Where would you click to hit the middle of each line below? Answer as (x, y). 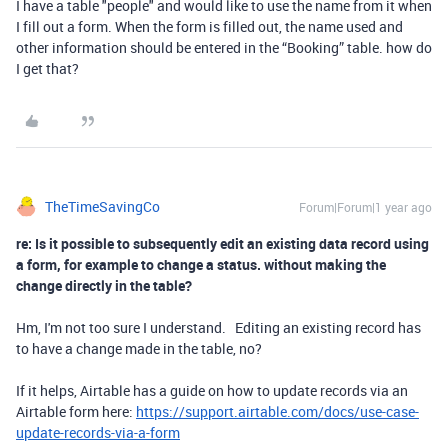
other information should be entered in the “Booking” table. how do (224, 48)
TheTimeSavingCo (102, 207)
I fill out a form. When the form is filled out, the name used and (209, 27)
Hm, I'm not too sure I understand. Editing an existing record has (218, 328)
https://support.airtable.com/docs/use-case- (277, 412)
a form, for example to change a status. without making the (201, 265)
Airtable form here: (76, 412)
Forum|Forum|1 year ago (365, 207)
